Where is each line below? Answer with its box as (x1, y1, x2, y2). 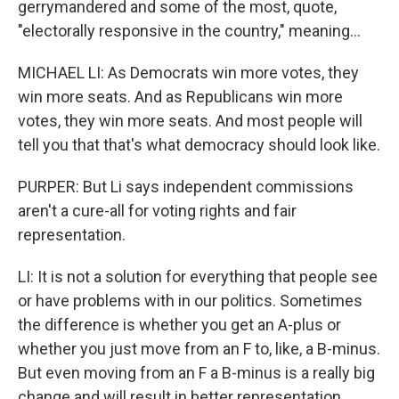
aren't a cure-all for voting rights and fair (18, 201, 297, 220)
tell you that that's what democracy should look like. (18, 135, 380, 154)
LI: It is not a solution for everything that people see (18, 267, 378, 286)
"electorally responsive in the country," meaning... (18, 21, 361, 40)
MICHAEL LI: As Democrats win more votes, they (18, 63, 359, 82)
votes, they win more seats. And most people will (18, 111, 362, 130)
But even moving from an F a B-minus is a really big (18, 363, 375, 382)
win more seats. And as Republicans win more (18, 87, 343, 106)
